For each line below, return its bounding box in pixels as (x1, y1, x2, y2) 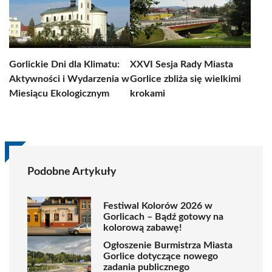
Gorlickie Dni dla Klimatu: (9, 59, 120, 69)
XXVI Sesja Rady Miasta (130, 59, 233, 69)
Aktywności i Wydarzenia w (9, 74, 129, 84)
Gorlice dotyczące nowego (103, 251, 218, 261)
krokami (130, 89, 165, 98)
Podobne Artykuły (27, 166, 117, 177)
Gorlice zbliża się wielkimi (130, 74, 241, 84)
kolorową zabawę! (103, 222, 182, 233)
